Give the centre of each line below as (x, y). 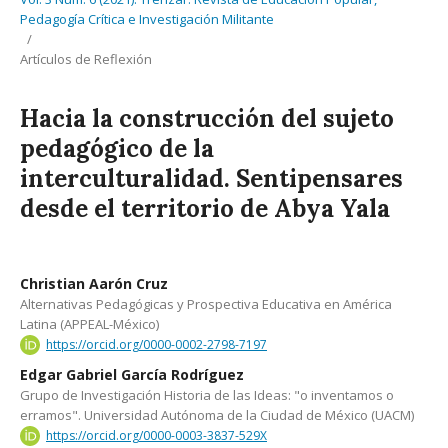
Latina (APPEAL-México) (89, 324)
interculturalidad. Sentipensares (211, 178)
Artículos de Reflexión (86, 59)
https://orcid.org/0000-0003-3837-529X (156, 435)
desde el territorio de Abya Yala (205, 208)
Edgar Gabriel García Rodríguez (132, 374)
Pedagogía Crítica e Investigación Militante (147, 19)
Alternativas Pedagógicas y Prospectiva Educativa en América (206, 304)
